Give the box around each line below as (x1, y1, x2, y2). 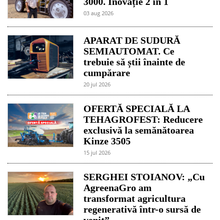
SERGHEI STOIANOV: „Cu (83, 171, 205, 182)
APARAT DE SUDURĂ (83, 34, 181, 46)
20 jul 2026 (83, 80, 111, 88)
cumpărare (83, 67, 131, 78)
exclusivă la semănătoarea (83, 124, 194, 136)
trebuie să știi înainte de (83, 56, 186, 67)
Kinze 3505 (83, 135, 131, 146)
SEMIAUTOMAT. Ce (83, 45, 175, 56)
